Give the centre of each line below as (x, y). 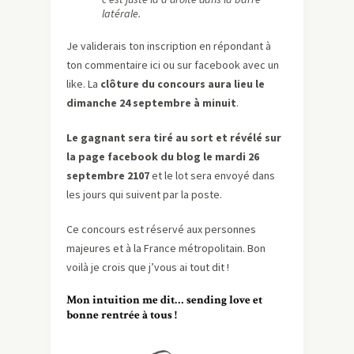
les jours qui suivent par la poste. (144, 195)
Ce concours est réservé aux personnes (161, 230)
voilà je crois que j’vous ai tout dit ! (148, 267)
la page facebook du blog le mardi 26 (163, 157)
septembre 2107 (108, 176)
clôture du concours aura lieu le (183, 84)
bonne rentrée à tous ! (122, 315)
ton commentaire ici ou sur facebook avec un (173, 65)
